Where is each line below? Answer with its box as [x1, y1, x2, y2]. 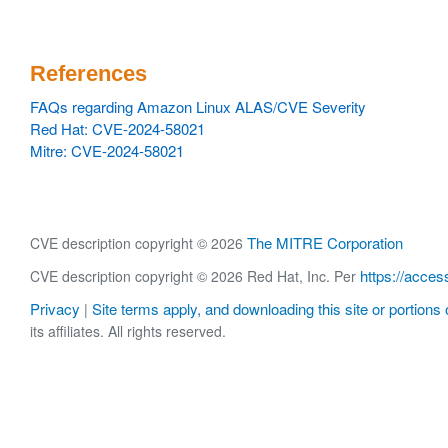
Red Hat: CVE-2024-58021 [30, 118, 205, 139]
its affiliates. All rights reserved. [30, 321, 226, 342]
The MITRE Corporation [247, 232, 403, 253]
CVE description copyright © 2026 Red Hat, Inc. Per [30, 266, 360, 287]
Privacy [30, 298, 80, 320]
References [30, 61, 147, 86]
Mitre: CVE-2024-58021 [30, 140, 184, 161]
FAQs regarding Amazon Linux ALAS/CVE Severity [30, 96, 366, 117]
